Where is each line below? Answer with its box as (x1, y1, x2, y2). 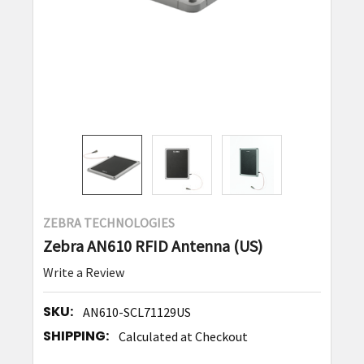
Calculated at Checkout (118, 328, 248, 345)
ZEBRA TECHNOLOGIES (42, 214, 175, 232)
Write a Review (42, 264, 124, 281)
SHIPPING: (42, 327, 109, 346)
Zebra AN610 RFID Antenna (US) (42, 236, 262, 257)
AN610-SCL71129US (82, 304, 191, 321)
